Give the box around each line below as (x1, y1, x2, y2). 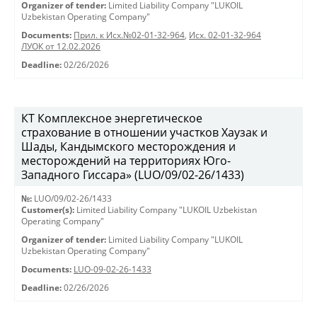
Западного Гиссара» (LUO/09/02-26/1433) (21, 167, 244, 183)
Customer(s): (21, 204, 74, 215)
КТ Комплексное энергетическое (21, 110, 202, 126)
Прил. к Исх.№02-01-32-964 (74, 30, 185, 40)
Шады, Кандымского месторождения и (21, 139, 236, 154)
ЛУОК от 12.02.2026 (21, 41, 100, 52)
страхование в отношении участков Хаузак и (21, 125, 267, 140)
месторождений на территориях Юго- (21, 153, 231, 168)
